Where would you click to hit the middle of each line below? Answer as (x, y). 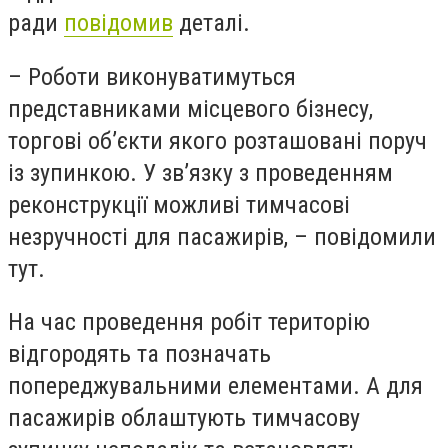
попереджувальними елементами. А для (215, 386)
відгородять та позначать (139, 354)
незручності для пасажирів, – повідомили (222, 236)
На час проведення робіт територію (189, 322)
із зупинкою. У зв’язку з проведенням (200, 172)
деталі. (211, 23)
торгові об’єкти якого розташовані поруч (217, 140)
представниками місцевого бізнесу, (190, 108)
